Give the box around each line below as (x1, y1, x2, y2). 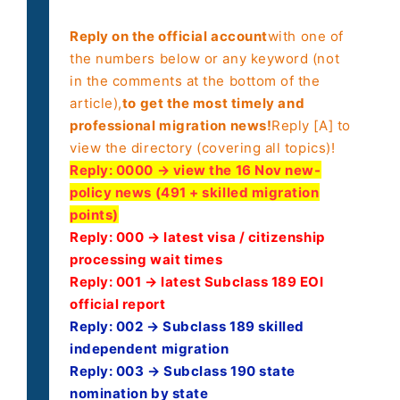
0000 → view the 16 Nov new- (115, 162, 321, 179)
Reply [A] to (271, 117, 351, 135)
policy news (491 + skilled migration (70, 184, 320, 202)
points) (70, 206, 119, 224)
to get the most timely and (121, 95, 305, 112)
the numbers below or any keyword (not (70, 50, 340, 68)
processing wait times (70, 251, 223, 269)
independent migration (70, 340, 229, 358)
